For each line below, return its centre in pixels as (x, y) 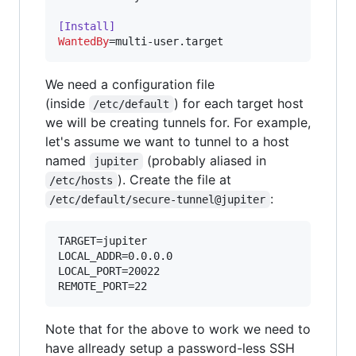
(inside (67, 104)
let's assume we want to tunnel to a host (167, 142)
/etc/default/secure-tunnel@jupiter (158, 200)
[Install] (87, 27)
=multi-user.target (166, 42)
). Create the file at (174, 180)
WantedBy (83, 42)
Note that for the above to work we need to (178, 329)
